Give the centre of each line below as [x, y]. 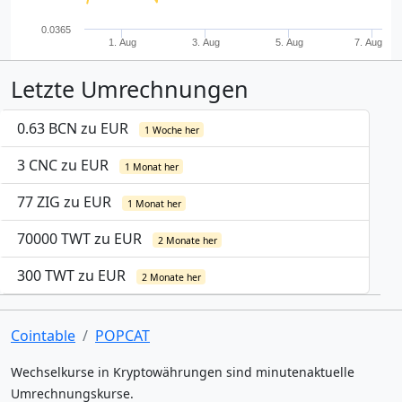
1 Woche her [171, 130]
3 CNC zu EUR [65, 165]
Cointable [43, 336]
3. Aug [205, 42]
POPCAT [122, 336]
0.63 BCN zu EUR [74, 128]
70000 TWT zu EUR [81, 239]
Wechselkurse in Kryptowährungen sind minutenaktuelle [183, 372]
